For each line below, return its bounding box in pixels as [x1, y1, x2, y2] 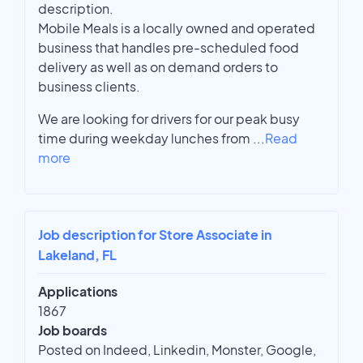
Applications [38, 283, 117, 301]
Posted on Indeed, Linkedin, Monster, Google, [38, 341, 316, 359]
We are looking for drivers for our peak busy [38, 110, 300, 128]
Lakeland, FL [38, 246, 117, 264]
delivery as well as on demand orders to [38, 58, 278, 76]
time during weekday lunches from [38, 130, 253, 147]
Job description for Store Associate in [38, 226, 271, 244]
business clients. [38, 78, 140, 96]
